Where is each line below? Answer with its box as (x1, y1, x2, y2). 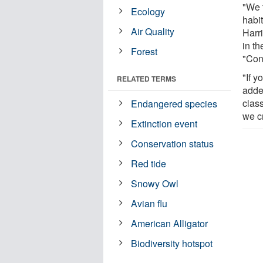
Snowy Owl (131, 176, 179, 190)
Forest (131, 44, 158, 58)
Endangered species (131, 96, 218, 110)
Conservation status (131, 136, 214, 150)
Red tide (131, 156, 167, 170)
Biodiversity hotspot (131, 236, 213, 250)
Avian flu (131, 196, 168, 210)
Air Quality (131, 24, 175, 38)
